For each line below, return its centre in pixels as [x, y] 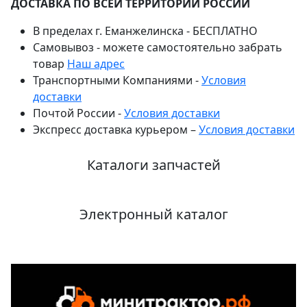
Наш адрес [96, 63]
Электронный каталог [153, 214]
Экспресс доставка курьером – [116, 129]
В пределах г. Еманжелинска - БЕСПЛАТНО [145, 30]
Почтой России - [78, 113]
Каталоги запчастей [153, 164]
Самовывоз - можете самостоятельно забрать [158, 47]
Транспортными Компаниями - [117, 80]
